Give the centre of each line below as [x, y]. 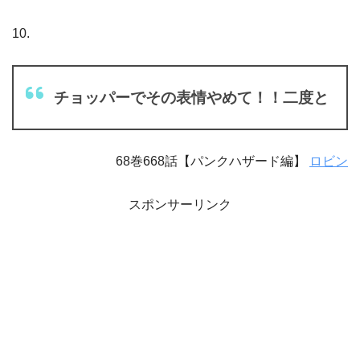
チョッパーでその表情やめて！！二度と [191, 97]
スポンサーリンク [180, 204]
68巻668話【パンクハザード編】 [213, 161]
